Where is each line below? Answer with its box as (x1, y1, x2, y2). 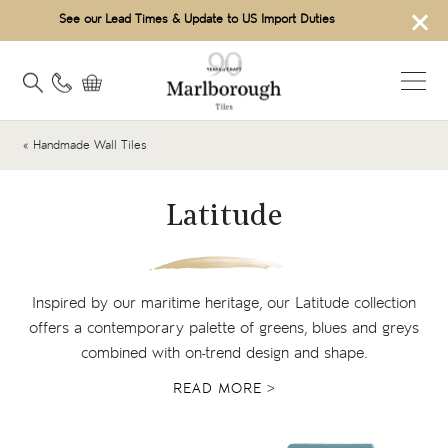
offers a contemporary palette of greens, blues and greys (29, 318, 419, 339)
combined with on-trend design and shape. (80, 343, 368, 364)
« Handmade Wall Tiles (22, 138, 147, 153)
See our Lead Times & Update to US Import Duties (59, 12, 335, 28)
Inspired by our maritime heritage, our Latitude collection (32, 293, 416, 314)
